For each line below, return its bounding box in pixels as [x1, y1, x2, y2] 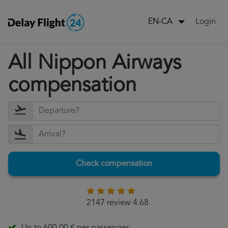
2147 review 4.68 [86, 199, 149, 208]
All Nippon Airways [8, 53, 181, 74]
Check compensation [76, 160, 152, 168]
